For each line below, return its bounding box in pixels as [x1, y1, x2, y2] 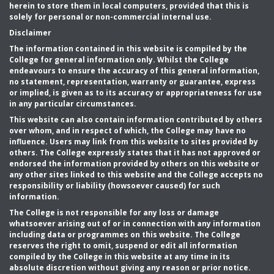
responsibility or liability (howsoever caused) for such [9, 180, 220, 191]
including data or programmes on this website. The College [9, 229, 240, 240]
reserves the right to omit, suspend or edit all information [9, 240, 237, 251]
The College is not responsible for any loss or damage [9, 207, 219, 218]
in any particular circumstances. [9, 98, 136, 109]
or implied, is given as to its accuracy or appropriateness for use [9, 87, 262, 98]
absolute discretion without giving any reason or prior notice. [9, 262, 251, 273]
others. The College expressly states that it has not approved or [9, 147, 261, 158]
